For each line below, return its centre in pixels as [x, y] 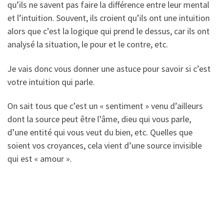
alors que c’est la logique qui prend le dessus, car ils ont [109, 31]
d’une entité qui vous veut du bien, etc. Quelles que [100, 132]
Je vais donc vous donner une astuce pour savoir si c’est [109, 68]
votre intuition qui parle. [51, 82]
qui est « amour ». [40, 159]
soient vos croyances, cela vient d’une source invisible [105, 146]
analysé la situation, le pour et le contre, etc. [88, 44]
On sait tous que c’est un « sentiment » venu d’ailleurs [105, 106]
